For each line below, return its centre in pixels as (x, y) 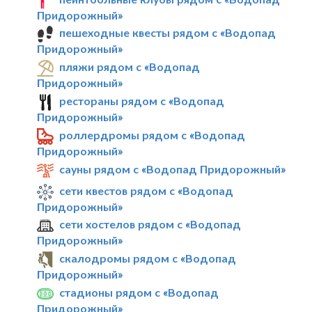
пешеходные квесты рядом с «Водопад (168, 33)
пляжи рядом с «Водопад (130, 67)
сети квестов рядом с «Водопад (147, 190)
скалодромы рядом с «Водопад (148, 258)
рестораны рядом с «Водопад (142, 101)
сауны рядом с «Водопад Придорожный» (173, 169)
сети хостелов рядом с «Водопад (150, 224)
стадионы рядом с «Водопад (139, 292)
